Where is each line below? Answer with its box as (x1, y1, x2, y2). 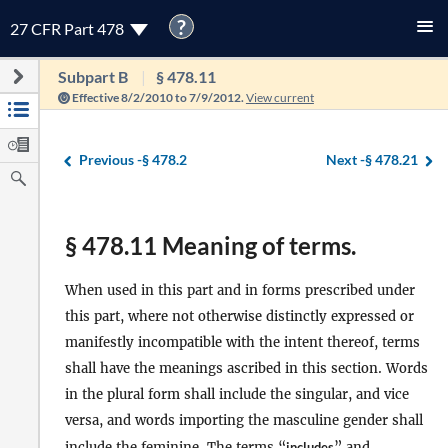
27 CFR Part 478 (10, 19, 127, 38)
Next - (326, 150, 365, 168)
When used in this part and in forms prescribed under (65, 282, 415, 299)
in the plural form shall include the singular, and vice (65, 386, 409, 403)
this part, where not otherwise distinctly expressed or (65, 308, 414, 325)
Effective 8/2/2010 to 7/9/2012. (69, 90, 246, 105)
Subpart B (57, 67, 128, 86)
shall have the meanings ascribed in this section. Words (65, 360, 428, 377)
